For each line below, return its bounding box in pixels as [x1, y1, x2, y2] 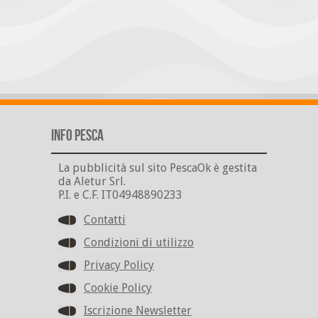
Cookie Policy [84, 281, 152, 295]
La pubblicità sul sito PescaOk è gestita [58, 161, 257, 175]
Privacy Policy [84, 258, 154, 273]
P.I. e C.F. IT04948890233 [58, 188, 182, 202]
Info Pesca [51, 126, 104, 146]
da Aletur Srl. [58, 175, 126, 189]
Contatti [84, 213, 126, 227]
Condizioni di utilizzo [84, 236, 194, 250]
